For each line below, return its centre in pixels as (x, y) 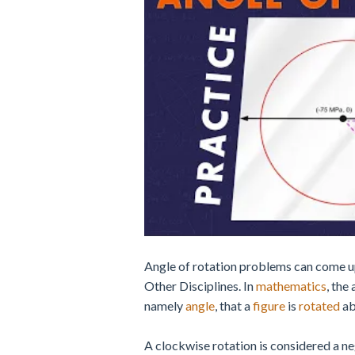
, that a (234, 306)
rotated (319, 306)
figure (269, 306)
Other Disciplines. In (200, 286)
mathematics (291, 286)
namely (165, 306)
